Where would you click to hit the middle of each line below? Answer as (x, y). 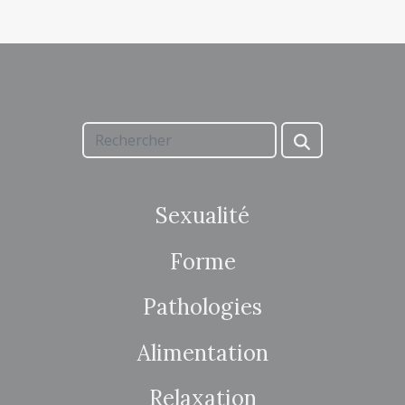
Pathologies (202, 307)
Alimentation (202, 353)
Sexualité (202, 216)
